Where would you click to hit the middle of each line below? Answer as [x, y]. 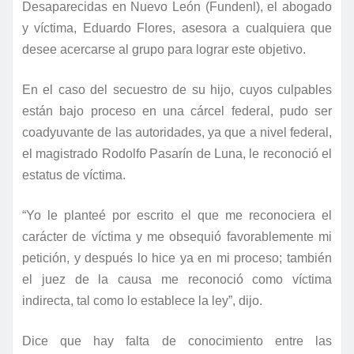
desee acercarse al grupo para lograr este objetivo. [164, 50]
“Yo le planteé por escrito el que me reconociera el [177, 216]
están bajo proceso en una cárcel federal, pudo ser [177, 111]
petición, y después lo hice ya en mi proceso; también [177, 258]
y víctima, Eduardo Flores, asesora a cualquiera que [177, 28]
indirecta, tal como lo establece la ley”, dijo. [142, 301]
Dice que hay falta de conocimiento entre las [177, 341]
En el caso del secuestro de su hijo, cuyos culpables [177, 90]
